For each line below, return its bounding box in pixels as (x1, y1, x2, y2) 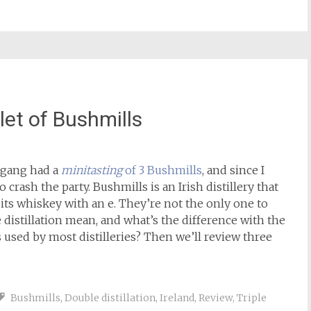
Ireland (160, 292, 194, 304)
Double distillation (65, 292, 155, 304)
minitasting (61, 163, 126, 177)
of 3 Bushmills (125, 163, 203, 177)
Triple (237, 292, 267, 304)
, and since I (202, 163, 265, 177)
